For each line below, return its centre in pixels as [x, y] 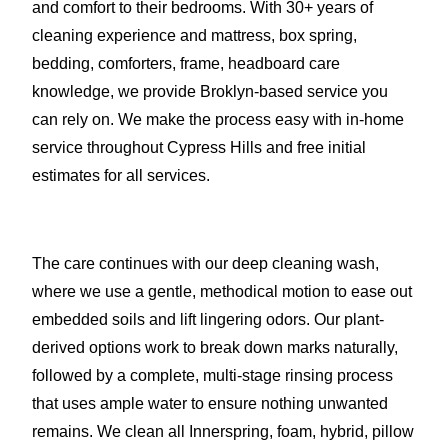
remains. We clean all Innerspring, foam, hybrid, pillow [223, 431]
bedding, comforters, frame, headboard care [186, 63]
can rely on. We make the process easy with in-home [218, 119]
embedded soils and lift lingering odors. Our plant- [208, 319]
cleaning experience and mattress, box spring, [194, 35]
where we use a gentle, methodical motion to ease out [222, 291]
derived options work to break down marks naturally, [215, 347]
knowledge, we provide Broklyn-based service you [210, 91]
